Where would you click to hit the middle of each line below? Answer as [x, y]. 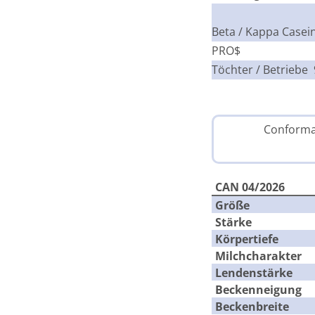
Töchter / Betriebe [259, 69]
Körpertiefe [246, 239]
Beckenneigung [258, 289]
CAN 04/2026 [250, 187]
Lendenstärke [253, 272]
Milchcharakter [258, 256]
